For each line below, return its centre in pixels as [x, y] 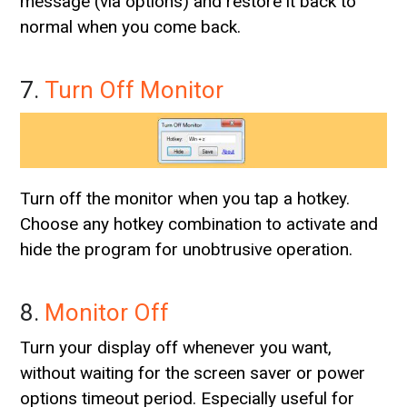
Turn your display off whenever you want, [176, 347]
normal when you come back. [131, 27]
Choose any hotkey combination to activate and [199, 223]
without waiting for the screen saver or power [193, 372]
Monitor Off [107, 312]
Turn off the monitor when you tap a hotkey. [185, 198]
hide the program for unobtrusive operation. [187, 249]
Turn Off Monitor [134, 90]
